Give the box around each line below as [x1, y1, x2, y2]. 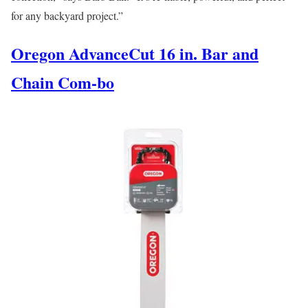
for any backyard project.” [11, 8, 123, 23]
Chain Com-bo [11, 69, 114, 94]
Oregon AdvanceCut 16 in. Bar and [11, 41, 258, 65]
